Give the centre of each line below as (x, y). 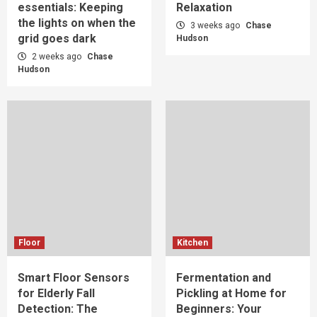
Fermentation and (224, 277)
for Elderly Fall (56, 293)
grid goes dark (57, 38)
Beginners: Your (219, 309)
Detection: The (58, 309)
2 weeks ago (57, 56)
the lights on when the (77, 23)
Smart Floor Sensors (74, 277)
